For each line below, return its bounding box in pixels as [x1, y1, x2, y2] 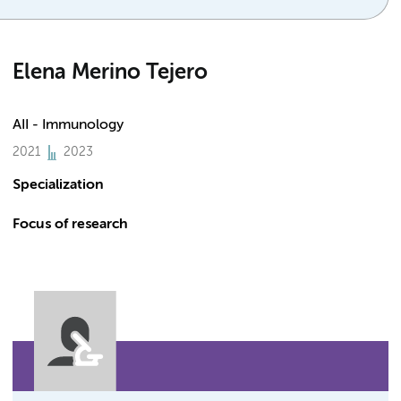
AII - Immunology [13, 118, 124, 132]
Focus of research [13, 218, 128, 232]
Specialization [13, 178, 104, 192]
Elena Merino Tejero [13, 62, 208, 83]
